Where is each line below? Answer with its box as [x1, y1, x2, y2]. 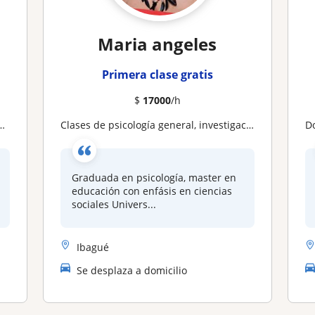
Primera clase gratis [101, 67, 213, 82]
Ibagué [76, 240, 109, 254]
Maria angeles [98, 32, 217, 56]
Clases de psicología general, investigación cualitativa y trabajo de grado [66, 118, 246, 131]
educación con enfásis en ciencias [71, 184, 232, 198]
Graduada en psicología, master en [71, 171, 236, 184]
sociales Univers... [71, 198, 156, 211]
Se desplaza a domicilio [76, 263, 187, 277]
